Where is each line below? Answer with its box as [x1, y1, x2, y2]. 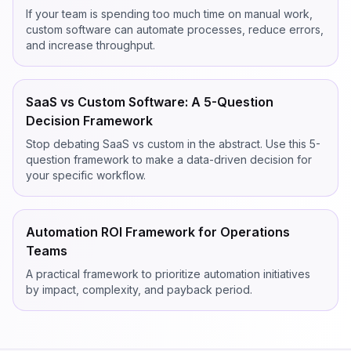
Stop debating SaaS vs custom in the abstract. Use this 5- [26, 137, 320, 150]
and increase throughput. [26, 38, 155, 52]
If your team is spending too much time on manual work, [26, 7, 313, 20]
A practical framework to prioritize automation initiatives [26, 267, 310, 280]
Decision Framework [26, 113, 153, 128]
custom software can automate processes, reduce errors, [26, 23, 324, 36]
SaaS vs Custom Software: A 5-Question [26, 94, 273, 110]
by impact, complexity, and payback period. [26, 283, 252, 296]
